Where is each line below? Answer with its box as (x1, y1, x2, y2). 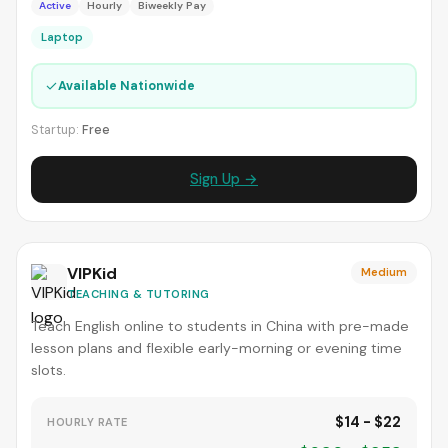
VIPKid (67, 263, 117, 284)
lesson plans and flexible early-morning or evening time (31, 339, 402, 357)
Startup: (31, 122, 82, 138)
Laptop (41, 30, 83, 44)
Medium (361, 265, 407, 279)
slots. (31, 361, 66, 379)
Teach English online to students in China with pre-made (31, 317, 409, 335)
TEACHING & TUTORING (67, 287, 210, 301)
